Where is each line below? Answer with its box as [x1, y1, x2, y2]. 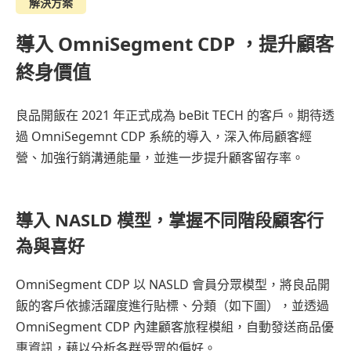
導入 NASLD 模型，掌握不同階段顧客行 [16, 208, 324, 232]
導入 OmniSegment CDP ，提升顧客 [16, 31, 334, 57]
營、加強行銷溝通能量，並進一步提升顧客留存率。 [16, 149, 304, 167]
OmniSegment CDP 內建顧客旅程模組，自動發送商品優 [16, 318, 334, 336]
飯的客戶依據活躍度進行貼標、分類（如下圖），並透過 [16, 297, 329, 315]
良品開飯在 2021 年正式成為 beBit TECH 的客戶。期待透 [16, 107, 335, 125]
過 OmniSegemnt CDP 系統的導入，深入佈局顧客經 [16, 128, 312, 146]
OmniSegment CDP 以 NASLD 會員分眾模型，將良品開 [16, 276, 330, 294]
